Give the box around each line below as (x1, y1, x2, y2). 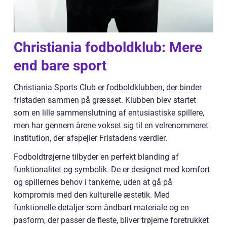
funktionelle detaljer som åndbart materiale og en (14, 203, 189, 212)
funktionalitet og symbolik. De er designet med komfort (14, 165, 210, 174)
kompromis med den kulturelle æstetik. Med (14, 190, 170, 200)
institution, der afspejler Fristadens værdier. (14, 133, 167, 143)
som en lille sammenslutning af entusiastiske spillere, (14, 108, 204, 118)
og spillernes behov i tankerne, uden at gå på (14, 177, 172, 187)
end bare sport (14, 57, 106, 74)
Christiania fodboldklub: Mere (14, 39, 202, 56)
